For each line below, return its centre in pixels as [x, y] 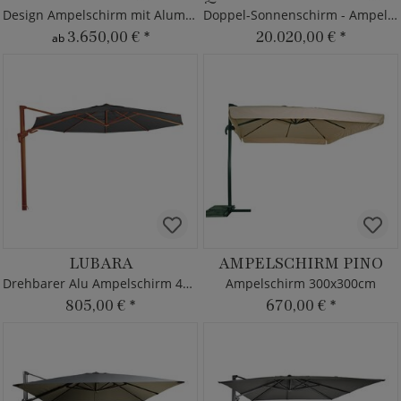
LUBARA [100, 263]
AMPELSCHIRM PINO [301, 263]
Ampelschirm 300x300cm [301, 283]
